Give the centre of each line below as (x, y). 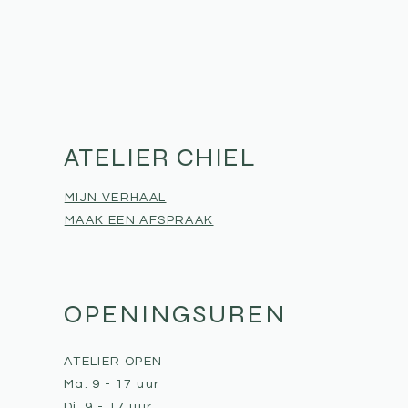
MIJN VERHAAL (115, 198)
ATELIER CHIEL (159, 158)
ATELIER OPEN (113, 362)
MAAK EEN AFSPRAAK (139, 220)
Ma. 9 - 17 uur (112, 384)
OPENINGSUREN (175, 314)
